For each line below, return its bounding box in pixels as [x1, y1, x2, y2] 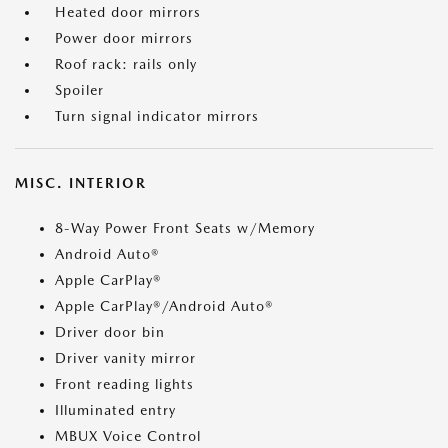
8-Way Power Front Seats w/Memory [55, 220, 315, 237]
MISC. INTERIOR [15, 175, 147, 192]
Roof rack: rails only [55, 56, 197, 73]
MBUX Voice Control [55, 428, 201, 445]
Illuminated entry [55, 402, 176, 419]
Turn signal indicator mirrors [55, 108, 259, 125]
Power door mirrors [55, 30, 193, 47]
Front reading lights [55, 376, 194, 393]
